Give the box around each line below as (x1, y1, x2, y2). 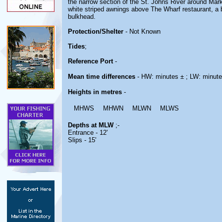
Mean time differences (68, 73, 135, 80)
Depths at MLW (68, 121, 113, 129)
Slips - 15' (68, 136, 96, 144)
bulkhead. (68, 13, 96, 20)
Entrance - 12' (68, 129, 108, 136)
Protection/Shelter (68, 28, 123, 35)
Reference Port (68, 57, 113, 65)
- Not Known (123, 28, 161, 35)
